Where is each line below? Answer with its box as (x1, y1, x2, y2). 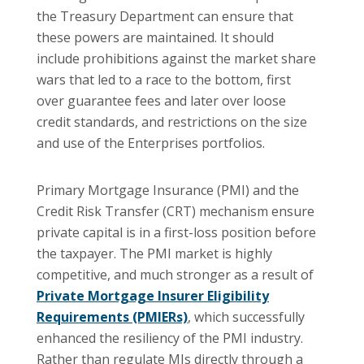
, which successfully (188, 307, 305, 326)
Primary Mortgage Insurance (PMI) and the (37, 180, 299, 199)
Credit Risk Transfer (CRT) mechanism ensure (37, 201, 314, 220)
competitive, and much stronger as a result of (37, 265, 314, 284)
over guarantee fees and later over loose (37, 91, 286, 110)
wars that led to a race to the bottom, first (37, 70, 291, 89)
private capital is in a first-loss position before (37, 223, 316, 241)
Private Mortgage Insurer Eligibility (37, 286, 269, 305)
